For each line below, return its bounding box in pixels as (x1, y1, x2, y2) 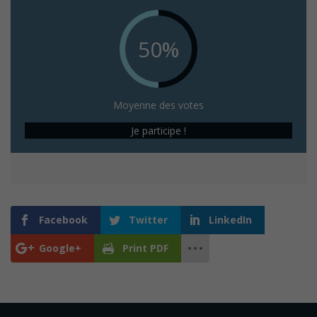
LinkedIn (209, 212, 252, 226)
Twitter (129, 212, 168, 226)
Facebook (39, 212, 88, 226)
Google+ (39, 241, 81, 255)
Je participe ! (131, 123, 186, 137)
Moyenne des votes (113, 98, 204, 112)
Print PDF (122, 241, 168, 255)
